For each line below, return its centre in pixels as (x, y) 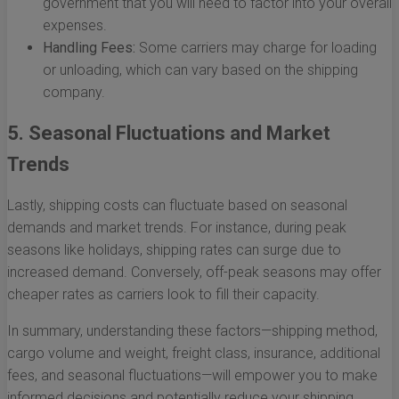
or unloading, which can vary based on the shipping (200, 70)
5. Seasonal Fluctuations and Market (169, 134)
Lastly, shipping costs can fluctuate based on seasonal (177, 206)
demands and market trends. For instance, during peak (177, 228)
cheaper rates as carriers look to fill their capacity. (163, 295)
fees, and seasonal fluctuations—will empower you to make (192, 376)
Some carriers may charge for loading (256, 48)
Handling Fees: (89, 48)
